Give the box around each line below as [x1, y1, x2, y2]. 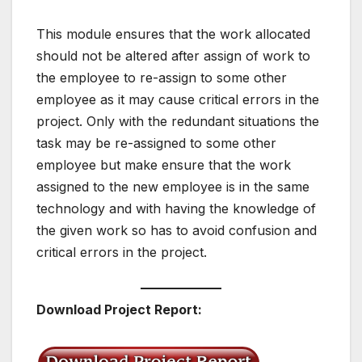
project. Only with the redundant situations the [36, 112, 319, 129]
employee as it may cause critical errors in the [36, 90, 319, 107]
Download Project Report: [36, 301, 202, 318]
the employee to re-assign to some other [36, 69, 287, 86]
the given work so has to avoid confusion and [36, 221, 317, 238]
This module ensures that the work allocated [36, 25, 310, 42]
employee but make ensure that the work [36, 156, 291, 173]
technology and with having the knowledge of [36, 200, 316, 217]
